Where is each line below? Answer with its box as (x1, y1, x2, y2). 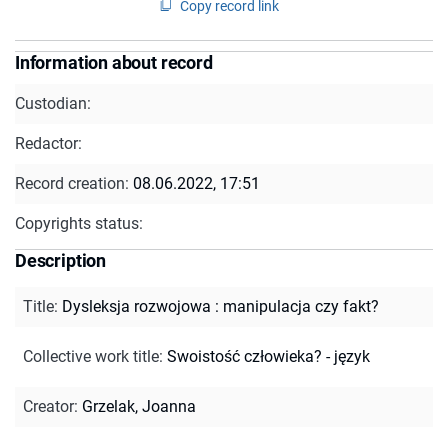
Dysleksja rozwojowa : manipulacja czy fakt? (62, 296, 379, 316)
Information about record (15, 51, 213, 73)
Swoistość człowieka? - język (167, 346, 370, 366)
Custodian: (15, 93, 91, 113)
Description (15, 249, 107, 271)
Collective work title (23, 346, 159, 366)
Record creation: (15, 173, 133, 193)
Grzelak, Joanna (82, 396, 196, 416)
